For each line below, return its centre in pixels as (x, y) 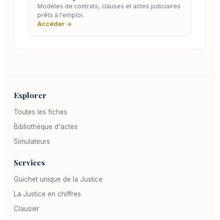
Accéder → (55, 24)
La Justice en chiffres (47, 194)
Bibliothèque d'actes (46, 126)
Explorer (30, 95)
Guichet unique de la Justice (58, 179)
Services (29, 162)
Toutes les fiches (41, 112)
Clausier (27, 208)
